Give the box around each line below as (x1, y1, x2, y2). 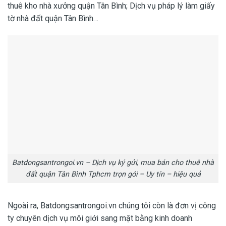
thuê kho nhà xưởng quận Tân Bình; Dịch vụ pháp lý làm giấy (8, 1, 215, 11)
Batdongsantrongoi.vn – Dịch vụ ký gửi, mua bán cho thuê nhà (12, 158, 214, 167)
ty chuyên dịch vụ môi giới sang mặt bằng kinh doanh (8, 213, 192, 223)
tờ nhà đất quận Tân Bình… (8, 14, 98, 24)
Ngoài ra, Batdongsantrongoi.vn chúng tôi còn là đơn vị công (8, 200, 216, 210)
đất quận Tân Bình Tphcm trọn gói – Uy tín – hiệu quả (25, 170, 201, 179)
